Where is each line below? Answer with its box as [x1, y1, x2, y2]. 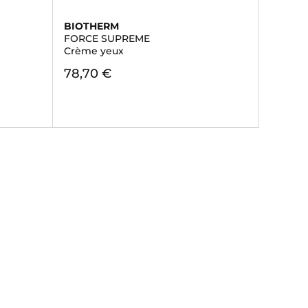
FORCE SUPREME [63, 32, 150, 45]
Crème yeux [63, 45, 124, 57]
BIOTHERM [63, 20, 119, 32]
